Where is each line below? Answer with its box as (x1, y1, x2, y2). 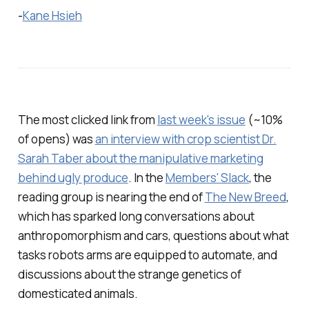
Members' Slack (165, 170, 249, 186)
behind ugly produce (17, 170, 128, 186)
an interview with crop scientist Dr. (94, 131, 277, 148)
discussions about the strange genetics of (17, 266, 241, 283)
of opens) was (17, 131, 95, 148)
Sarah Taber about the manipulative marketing (17, 150, 263, 167)
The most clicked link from (17, 112, 157, 128)
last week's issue (157, 112, 246, 128)
